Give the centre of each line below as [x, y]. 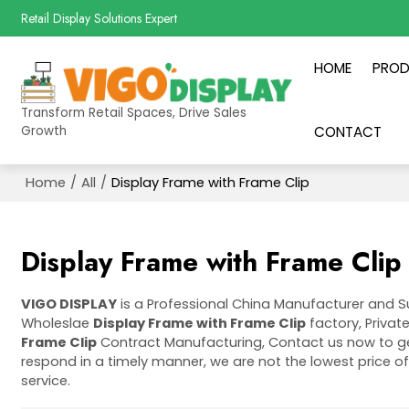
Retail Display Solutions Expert [100, 18]
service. [46, 380]
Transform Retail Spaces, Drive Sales [134, 112]
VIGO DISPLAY [69, 304]
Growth [44, 131]
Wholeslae [58, 323]
